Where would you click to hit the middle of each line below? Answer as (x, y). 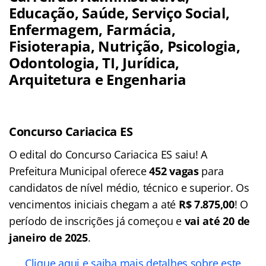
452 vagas (174, 171)
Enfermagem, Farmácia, (92, 29)
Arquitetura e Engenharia (98, 79)
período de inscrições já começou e (97, 221)
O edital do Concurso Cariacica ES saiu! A (108, 154)
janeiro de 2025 (48, 237)
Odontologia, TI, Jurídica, (94, 62)
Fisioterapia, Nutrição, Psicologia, (125, 46)
